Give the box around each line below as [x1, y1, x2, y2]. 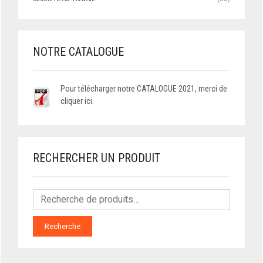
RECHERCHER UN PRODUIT [33, 150, 160, 165]
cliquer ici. [60, 96, 95, 106]
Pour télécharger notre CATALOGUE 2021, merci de [60, 83, 228, 93]
